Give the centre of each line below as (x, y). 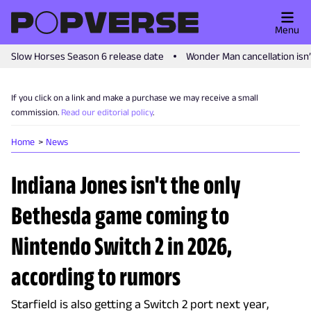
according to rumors (96, 276)
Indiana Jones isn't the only (126, 185)
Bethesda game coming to (120, 215)
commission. (35, 112)
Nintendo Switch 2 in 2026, (121, 246)
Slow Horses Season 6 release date (87, 56)
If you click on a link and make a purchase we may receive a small (135, 98)
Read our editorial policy (107, 112)
